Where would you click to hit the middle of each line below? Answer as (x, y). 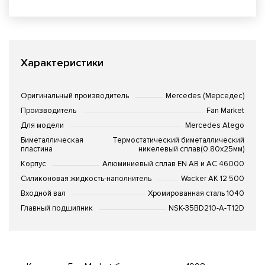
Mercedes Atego (215, 125)
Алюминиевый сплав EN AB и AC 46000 (173, 164)
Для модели (42, 125)
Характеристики (62, 63)
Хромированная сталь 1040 (196, 193)
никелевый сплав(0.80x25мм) (191, 149)
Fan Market (225, 111)
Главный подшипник (57, 208)
